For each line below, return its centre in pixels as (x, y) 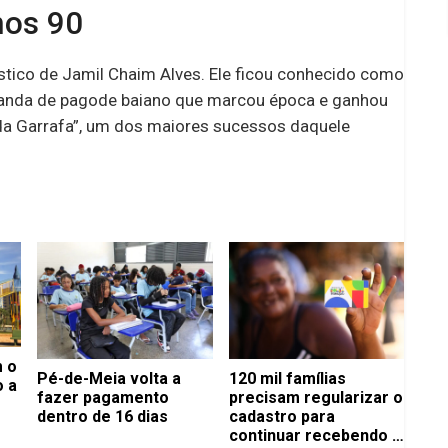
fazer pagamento (103, 397)
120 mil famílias (287, 378)
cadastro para (281, 416)
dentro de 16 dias (102, 416)
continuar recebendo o (315, 435)
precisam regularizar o (315, 397)
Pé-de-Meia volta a (109, 378)
